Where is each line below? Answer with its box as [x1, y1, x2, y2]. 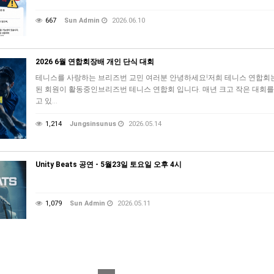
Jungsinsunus [70, 119, 116, 128]
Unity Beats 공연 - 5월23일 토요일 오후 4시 [35, 160, 182, 169]
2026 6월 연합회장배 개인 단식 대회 [35, 57, 154, 66]
